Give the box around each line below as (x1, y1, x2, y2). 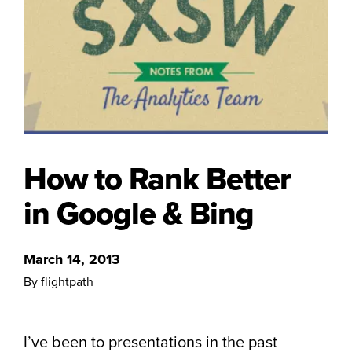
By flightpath (24, 274, 93, 290)
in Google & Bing (24, 195, 254, 233)
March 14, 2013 (24, 251, 120, 268)
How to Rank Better (24, 160, 291, 198)
